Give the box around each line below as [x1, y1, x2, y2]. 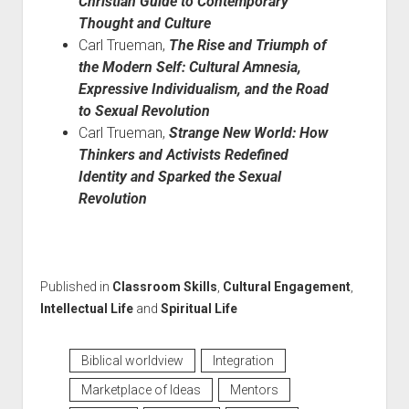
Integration [212, 353, 274, 368]
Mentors [229, 383, 278, 397]
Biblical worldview [80, 353, 184, 368]
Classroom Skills [111, 279, 217, 294]
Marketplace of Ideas [80, 383, 201, 397]
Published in [39, 279, 112, 294]
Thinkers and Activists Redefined [78, 146, 288, 163]
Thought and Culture [78, 15, 211, 32]
